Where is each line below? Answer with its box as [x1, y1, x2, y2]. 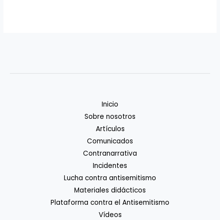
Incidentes [93, 161, 127, 171]
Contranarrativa [83, 149, 137, 159]
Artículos [95, 124, 125, 134]
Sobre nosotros [84, 112, 136, 122]
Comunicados [87, 137, 133, 146]
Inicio [102, 100, 118, 110]
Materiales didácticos [74, 186, 146, 195]
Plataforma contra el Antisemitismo [51, 198, 169, 208]
